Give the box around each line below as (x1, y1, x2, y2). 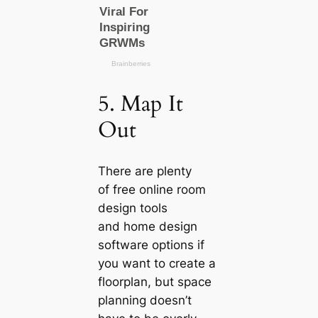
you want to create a (97, 256, 216, 270)
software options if (97, 237, 204, 252)
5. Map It (97, 89, 183, 119)
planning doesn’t (97, 292, 192, 307)
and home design (97, 219, 197, 234)
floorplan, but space (97, 274, 212, 289)
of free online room (97, 182, 206, 197)
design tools (97, 200, 168, 215)
